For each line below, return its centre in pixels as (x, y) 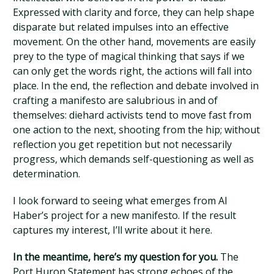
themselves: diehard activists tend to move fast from (132, 115)
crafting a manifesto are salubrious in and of (116, 100)
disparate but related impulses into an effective (121, 27)
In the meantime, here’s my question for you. (116, 257)
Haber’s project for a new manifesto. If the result (125, 215)
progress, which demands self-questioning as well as (134, 159)
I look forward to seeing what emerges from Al (120, 201)
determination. (47, 174)
